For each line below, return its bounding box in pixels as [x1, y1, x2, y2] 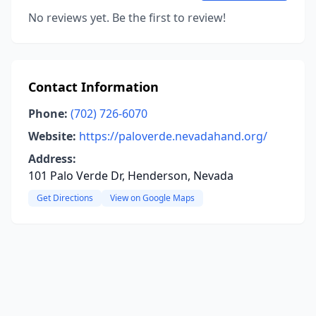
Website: [28, 128, 76, 144]
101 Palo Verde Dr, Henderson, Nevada [28, 168, 233, 183]
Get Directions [37, 192, 93, 204]
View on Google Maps [110, 192, 195, 204]
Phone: [28, 106, 68, 121]
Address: [28, 151, 76, 166]
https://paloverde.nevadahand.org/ [79, 128, 267, 144]
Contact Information [28, 78, 159, 95]
